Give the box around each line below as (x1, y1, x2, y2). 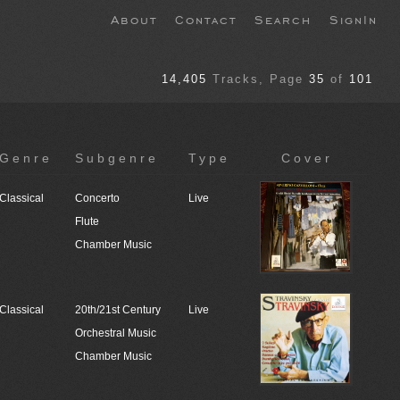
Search (254, 12, 312, 26)
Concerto (74, 192, 120, 204)
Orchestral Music (74, 327, 156, 339)
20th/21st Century (74, 304, 161, 316)
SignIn (329, 12, 378, 26)
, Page (259, 73, 304, 86)
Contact (175, 12, 237, 26)
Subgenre (74, 151, 159, 165)
